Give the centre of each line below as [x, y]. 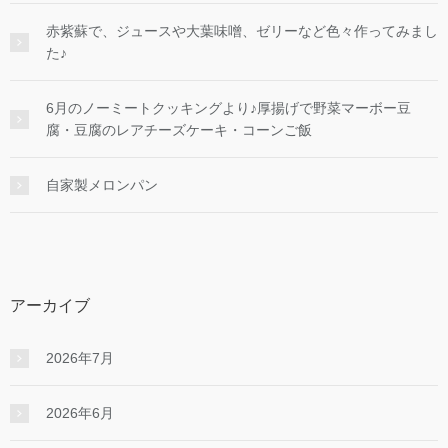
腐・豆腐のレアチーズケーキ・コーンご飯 [179, 130]
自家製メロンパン [102, 185]
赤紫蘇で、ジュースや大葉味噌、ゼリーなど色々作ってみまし [242, 31]
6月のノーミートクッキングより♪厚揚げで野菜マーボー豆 [228, 108]
